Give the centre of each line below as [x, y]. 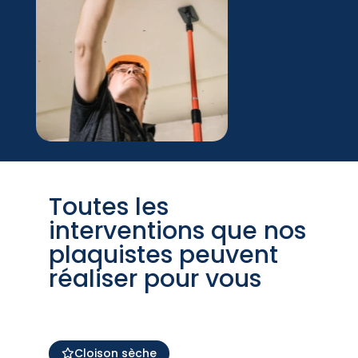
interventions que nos [177, 231]
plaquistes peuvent [163, 255]
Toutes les [108, 207]
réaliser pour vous [155, 278]
